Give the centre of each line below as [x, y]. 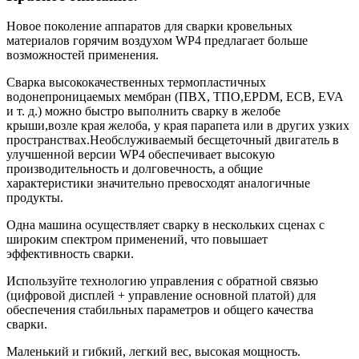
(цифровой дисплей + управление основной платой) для [161, 296]
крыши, [27, 126]
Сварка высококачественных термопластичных [136, 83]
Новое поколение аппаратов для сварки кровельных [149, 26]
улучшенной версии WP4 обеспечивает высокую [141, 155]
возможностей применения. [83, 55]
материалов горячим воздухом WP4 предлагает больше [157, 41]
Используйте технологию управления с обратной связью [162, 281]
